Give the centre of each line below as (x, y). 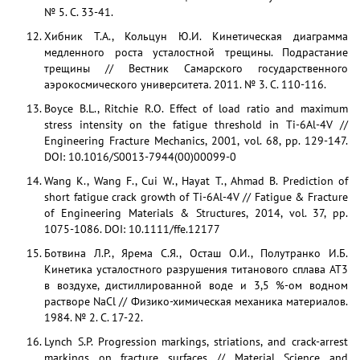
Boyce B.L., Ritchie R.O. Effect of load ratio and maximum (196, 108)
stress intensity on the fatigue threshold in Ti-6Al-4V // (196, 125)
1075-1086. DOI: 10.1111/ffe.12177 (132, 229)
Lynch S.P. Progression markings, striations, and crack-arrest (196, 342)
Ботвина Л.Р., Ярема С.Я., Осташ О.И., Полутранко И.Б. (196, 253)
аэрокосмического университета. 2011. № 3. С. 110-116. (185, 84)
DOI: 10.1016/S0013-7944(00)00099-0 (140, 157)
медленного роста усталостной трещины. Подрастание (196, 52)
